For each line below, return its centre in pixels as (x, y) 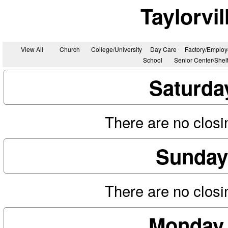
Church (69, 49)
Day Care (163, 49)
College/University (116, 49)
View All (32, 49)
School (152, 60)
